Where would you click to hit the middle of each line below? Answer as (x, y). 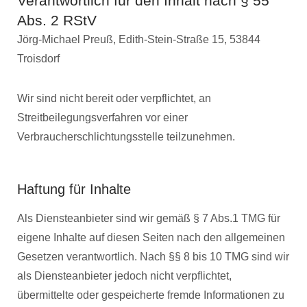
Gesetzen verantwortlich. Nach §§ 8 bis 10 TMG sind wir (153, 256)
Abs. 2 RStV (57, 20)
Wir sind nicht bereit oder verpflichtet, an (114, 98)
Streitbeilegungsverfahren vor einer (102, 117)
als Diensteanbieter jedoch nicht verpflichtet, (124, 275)
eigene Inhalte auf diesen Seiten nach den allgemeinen (151, 237)
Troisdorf (38, 58)
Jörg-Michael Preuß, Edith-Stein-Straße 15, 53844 (139, 39)
